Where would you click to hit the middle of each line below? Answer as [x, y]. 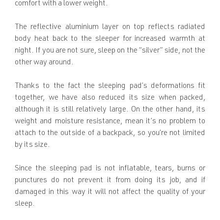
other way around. [44, 63]
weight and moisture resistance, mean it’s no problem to [110, 122]
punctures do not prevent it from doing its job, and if [110, 181]
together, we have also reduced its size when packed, [110, 98]
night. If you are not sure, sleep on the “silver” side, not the [110, 51]
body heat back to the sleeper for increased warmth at [110, 40]
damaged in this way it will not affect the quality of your [110, 193]
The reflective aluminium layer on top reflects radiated [110, 28]
